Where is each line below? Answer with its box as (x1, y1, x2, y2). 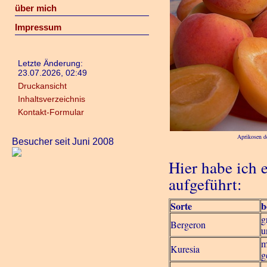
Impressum (14, 22, 61, 32)
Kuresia (170, 243, 200, 255)
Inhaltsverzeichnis (18, 94, 85, 104)
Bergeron (170, 218, 206, 231)
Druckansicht (18, 81, 67, 91)
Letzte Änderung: (18, 58, 83, 68)
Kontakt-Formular (18, 107, 84, 117)
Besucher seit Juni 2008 (12, 136, 114, 147)
